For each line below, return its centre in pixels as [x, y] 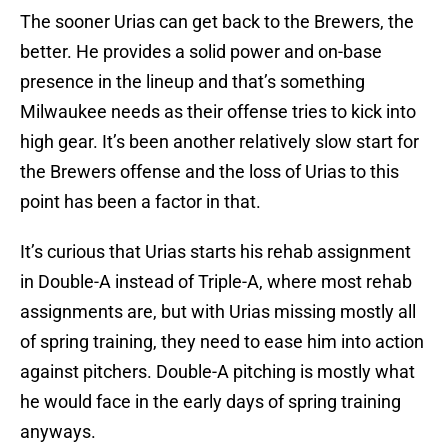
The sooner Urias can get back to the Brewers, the [217, 22]
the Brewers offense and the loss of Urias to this [209, 172]
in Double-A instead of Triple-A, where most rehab [216, 282]
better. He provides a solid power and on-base [201, 52]
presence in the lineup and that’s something [192, 82]
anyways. [58, 432]
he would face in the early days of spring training [210, 402]
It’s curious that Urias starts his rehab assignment [215, 252]
